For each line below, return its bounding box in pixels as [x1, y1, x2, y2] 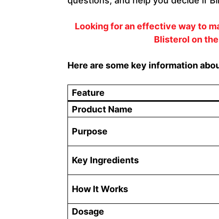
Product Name [72, 104, 132, 114]
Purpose [72, 126, 108, 136]
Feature [72, 87, 105, 98]
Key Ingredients [72, 154, 139, 165]
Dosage [72, 206, 104, 217]
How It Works [72, 183, 128, 194]
